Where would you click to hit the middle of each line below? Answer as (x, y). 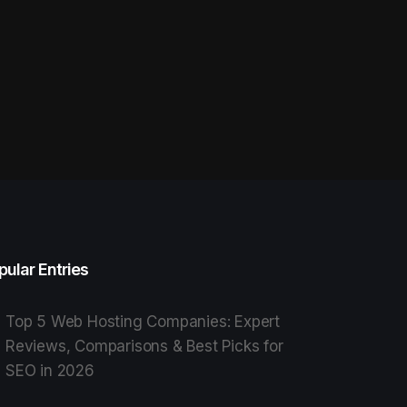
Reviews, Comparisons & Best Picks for (144, 346)
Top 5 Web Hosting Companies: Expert (143, 321)
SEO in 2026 (50, 370)
